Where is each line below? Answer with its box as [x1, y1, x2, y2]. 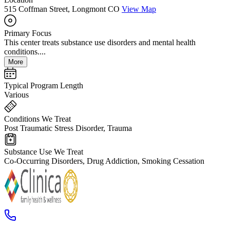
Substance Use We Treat [4, 147, 83, 157]
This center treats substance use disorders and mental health [4, 38, 196, 47]
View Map [122, 5, 156, 14]
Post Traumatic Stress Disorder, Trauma [4, 124, 132, 133]
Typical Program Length [4, 81, 83, 90]
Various [4, 90, 29, 100]
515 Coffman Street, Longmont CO [4, 5, 120, 14]
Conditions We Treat [4, 114, 71, 124]
